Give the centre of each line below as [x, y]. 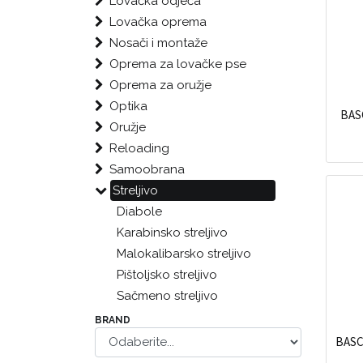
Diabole [139, 211]
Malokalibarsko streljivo [184, 254]
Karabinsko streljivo [172, 233]
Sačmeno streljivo [167, 296]
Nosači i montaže [158, 43]
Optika [128, 106]
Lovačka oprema [158, 22]
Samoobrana [147, 169]
